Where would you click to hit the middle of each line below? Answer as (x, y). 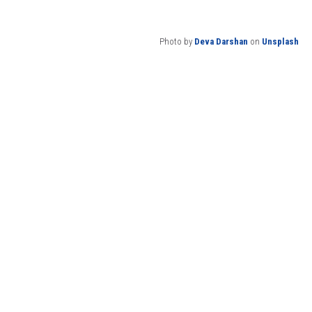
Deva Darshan (221, 41)
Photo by (177, 41)
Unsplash (280, 41)
